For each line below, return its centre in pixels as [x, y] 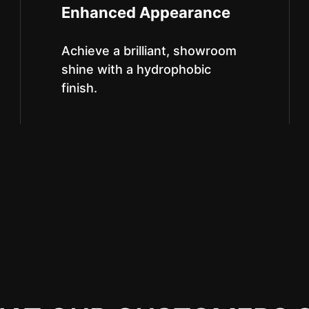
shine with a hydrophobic [136, 69]
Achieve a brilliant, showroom [149, 51]
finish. [79, 88]
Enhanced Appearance [146, 12]
